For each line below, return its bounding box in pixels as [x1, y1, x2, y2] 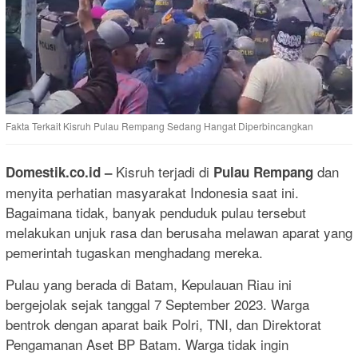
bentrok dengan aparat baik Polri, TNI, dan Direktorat [6, 314, 321, 335]
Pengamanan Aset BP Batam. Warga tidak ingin [6, 334, 288, 355]
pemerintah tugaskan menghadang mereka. [6, 242, 263, 263]
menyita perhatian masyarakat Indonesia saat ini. [6, 182, 299, 203]
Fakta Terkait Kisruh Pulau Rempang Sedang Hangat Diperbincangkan [6, 119, 313, 133]
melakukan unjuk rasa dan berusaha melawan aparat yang [6, 222, 352, 243]
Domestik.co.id [6, 162, 101, 182]
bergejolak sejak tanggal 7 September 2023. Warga [6, 294, 309, 315]
